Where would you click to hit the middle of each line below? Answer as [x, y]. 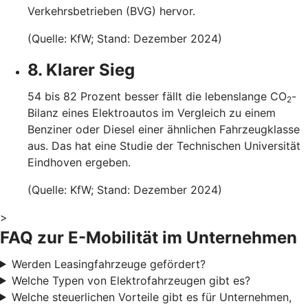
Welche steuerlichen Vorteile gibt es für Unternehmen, [151, 297]
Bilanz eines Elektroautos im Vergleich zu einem [152, 112]
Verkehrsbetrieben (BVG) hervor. [111, 11]
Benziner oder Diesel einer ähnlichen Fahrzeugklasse [164, 129]
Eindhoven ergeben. [79, 162]
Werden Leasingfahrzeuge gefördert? [108, 264]
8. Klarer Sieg [81, 69]
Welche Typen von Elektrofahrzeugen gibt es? [131, 280]
